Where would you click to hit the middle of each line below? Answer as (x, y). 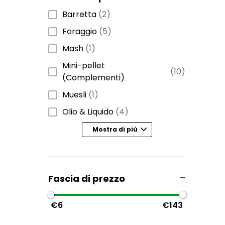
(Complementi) (93, 77)
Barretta (79, 14)
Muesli (74, 94)
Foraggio (80, 31)
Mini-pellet (84, 65)
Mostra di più (115, 130)
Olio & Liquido (88, 111)
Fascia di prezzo (87, 178)
